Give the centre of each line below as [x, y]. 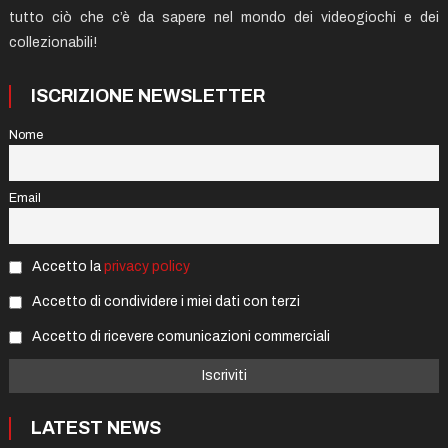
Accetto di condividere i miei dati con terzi [164, 302]
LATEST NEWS [95, 428]
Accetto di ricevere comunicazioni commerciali [179, 336]
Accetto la [66, 267]
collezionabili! [52, 43]
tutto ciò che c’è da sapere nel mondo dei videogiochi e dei [224, 18]
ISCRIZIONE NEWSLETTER [147, 96]
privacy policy [146, 267]
